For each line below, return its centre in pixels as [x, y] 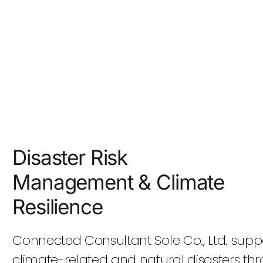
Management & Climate [119, 182]
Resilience [58, 207]
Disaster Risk [70, 158]
